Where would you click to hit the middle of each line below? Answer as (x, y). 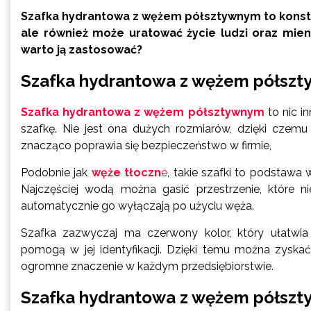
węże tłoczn (126, 172)
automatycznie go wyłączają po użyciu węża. (137, 205)
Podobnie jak (56, 172)
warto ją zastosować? (82, 49)
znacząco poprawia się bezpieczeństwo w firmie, (146, 145)
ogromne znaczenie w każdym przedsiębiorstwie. (147, 266)
